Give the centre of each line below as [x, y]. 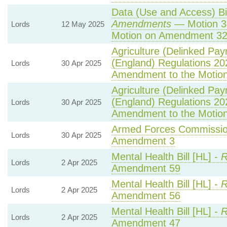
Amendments [141, 24]
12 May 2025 [83, 24]
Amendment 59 [146, 168]
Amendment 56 [146, 196]
